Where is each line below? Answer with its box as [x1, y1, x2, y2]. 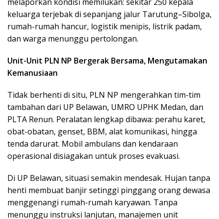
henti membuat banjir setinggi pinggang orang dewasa [7, 185, 210, 196]
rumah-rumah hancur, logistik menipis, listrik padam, [7, 21, 202, 32]
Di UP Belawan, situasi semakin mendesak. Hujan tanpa [7, 173, 210, 184]
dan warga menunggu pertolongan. [7, 33, 138, 44]
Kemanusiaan [7, 67, 58, 79]
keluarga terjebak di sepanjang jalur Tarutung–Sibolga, [7, 9, 212, 20]
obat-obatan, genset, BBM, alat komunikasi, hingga [7, 126, 197, 137]
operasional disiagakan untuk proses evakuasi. [7, 151, 180, 162]
